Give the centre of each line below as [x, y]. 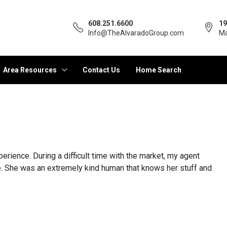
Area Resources [30, 70]
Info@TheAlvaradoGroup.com [136, 33]
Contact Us [101, 70]
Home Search [159, 70]
